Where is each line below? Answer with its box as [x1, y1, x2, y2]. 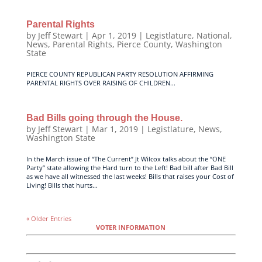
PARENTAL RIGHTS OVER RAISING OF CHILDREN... [26, 78, 175, 87]
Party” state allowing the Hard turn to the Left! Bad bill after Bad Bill [26, 163, 233, 172]
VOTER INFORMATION [96, 222, 166, 232]
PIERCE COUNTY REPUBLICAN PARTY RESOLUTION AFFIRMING [26, 69, 213, 78]
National [196, 29, 230, 41]
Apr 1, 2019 [91, 29, 136, 41]
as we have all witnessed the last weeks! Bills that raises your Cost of [26, 171, 234, 181]
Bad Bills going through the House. [26, 112, 182, 123]
